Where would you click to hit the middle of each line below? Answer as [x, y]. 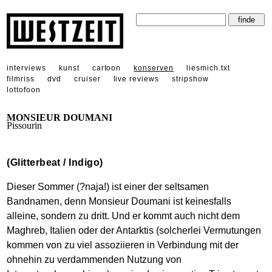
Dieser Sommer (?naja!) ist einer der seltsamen [108, 186]
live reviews [136, 79]
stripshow [190, 79]
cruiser [87, 79]
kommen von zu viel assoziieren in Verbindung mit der [123, 245]
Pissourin [25, 125]
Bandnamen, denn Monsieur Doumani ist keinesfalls [119, 201]
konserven [154, 68]
